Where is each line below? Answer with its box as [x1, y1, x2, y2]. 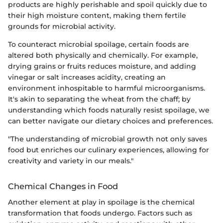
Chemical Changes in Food [8, 181, 118, 191]
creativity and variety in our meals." [8, 156, 133, 165]
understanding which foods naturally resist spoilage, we [8, 105, 210, 114]
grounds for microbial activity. [8, 21, 115, 31]
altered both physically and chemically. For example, [8, 50, 198, 60]
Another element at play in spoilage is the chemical [8, 198, 195, 207]
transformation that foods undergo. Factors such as [8, 209, 192, 218]
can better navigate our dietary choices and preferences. [8, 116, 213, 125]
